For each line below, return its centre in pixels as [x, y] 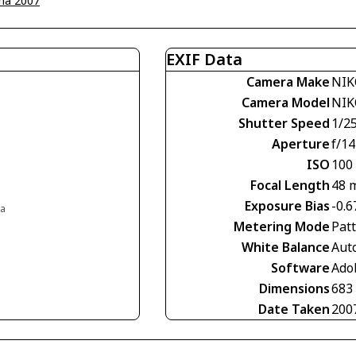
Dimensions [294, 288]
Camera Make [288, 82]
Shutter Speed [284, 123]
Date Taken [294, 309]
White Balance [286, 247]
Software [300, 268]
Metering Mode [282, 226]
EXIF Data [204, 59]
